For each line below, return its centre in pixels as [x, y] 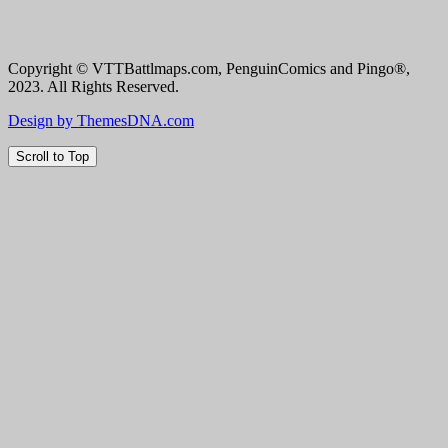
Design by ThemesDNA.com [101, 120]
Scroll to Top [52, 156]
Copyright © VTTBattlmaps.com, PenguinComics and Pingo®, [209, 68]
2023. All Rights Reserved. [93, 86]
